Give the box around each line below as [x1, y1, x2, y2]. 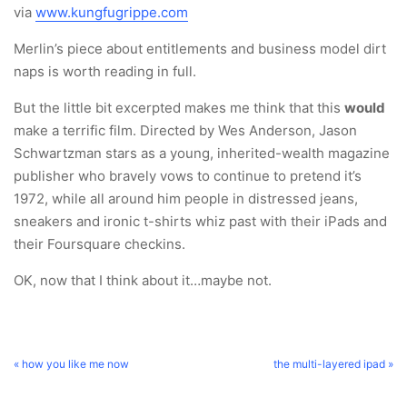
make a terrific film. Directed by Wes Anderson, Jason [14, 122, 357, 139]
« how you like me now [14, 357, 129, 371]
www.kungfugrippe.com [35, 4, 188, 21]
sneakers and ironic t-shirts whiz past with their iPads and [14, 213, 387, 230]
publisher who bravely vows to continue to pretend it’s [14, 167, 362, 184]
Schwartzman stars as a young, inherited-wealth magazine [14, 144, 390, 162]
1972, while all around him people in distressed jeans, [14, 190, 358, 207]
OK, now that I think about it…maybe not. [14, 272, 272, 289]
